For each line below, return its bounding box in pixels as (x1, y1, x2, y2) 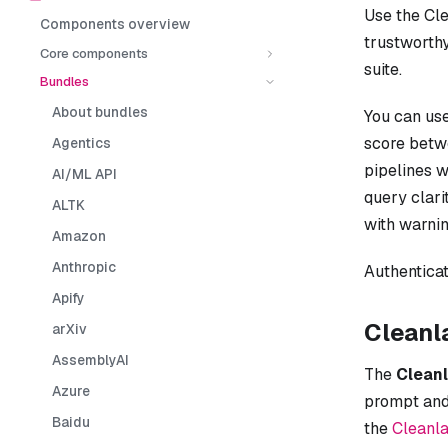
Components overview (40, 15, 190, 34)
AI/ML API (52, 164, 117, 183)
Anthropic (52, 257, 116, 276)
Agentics (52, 133, 111, 152)
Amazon (52, 226, 106, 245)
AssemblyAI (52, 350, 129, 369)
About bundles (52, 102, 148, 121)
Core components (40, 44, 148, 62)
